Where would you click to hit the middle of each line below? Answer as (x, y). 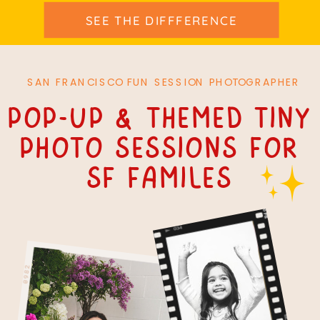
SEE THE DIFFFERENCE (161, 20)
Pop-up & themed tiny (160, 119)
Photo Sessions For (160, 149)
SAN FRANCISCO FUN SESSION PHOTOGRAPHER (164, 82)
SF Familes (160, 179)
